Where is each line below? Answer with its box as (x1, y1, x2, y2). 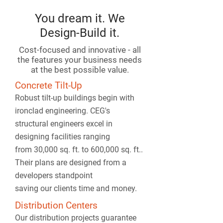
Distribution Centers (15, 200, 98, 211)
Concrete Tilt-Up (15, 80, 82, 91)
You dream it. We (34, 11, 125, 25)
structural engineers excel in (15, 119, 112, 128)
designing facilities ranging (15, 132, 110, 141)
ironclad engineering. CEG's (15, 106, 110, 115)
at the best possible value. (30, 65, 129, 75)
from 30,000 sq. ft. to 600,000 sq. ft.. (15, 145, 143, 154)
